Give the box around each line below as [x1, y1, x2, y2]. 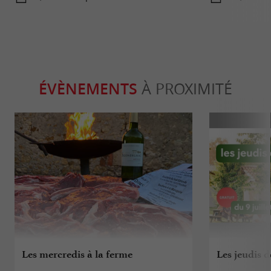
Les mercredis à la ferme [22, 248, 133, 261]
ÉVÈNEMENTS [39, 79, 137, 100]
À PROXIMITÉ [137, 79, 232, 99]
